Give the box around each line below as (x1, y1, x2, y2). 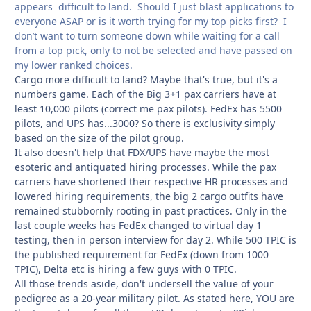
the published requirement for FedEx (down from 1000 (15, 247, 269, 261)
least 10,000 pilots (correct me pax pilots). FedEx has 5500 (15, 101, 282, 115)
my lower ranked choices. (15, 58, 133, 72)
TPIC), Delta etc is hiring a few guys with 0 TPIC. (15, 262, 237, 276)
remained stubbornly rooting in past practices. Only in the (15, 203, 287, 217)
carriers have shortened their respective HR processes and (15, 174, 288, 188)
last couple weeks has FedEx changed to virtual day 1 (15, 218, 262, 232)
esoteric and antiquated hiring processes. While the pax (15, 160, 276, 174)
